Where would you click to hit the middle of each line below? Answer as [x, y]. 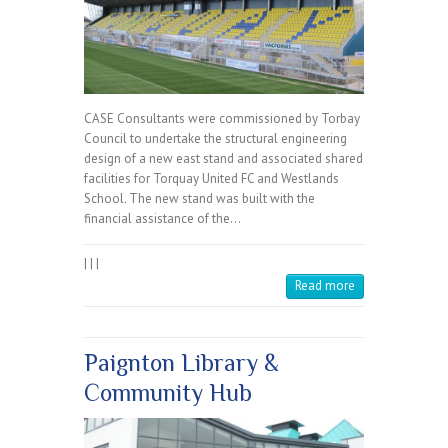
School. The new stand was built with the [199, 198]
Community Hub [168, 392]
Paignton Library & [181, 362]
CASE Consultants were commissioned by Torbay [222, 118]
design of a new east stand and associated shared [223, 158]
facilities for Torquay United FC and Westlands [211, 178]
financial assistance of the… [162, 218]
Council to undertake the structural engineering [215, 138]
